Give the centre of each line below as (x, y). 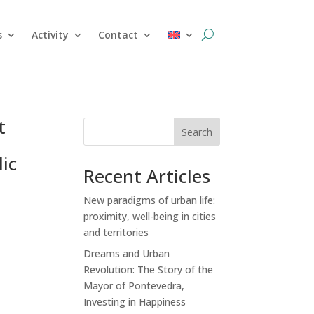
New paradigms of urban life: (150, 200)
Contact (118, 34)
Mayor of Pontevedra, (134, 286)
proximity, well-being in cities (150, 217)
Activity (50, 34)
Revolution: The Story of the (149, 270)
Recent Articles (147, 176)
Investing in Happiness (135, 302)
